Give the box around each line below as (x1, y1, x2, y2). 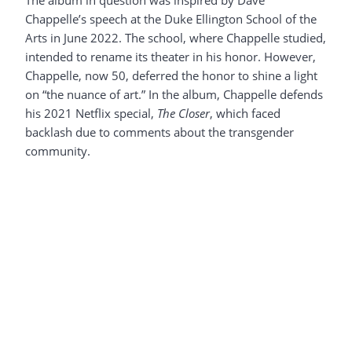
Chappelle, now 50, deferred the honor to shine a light (25, 68, 317, 84)
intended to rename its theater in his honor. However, (25, 49, 316, 65)
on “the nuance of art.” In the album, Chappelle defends (25, 86, 323, 103)
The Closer (157, 105, 210, 122)
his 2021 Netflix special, (25, 105, 157, 122)
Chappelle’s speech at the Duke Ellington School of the (25, 11, 317, 27)
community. (25, 143, 90, 159)
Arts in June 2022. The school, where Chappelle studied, (25, 30, 326, 46)
